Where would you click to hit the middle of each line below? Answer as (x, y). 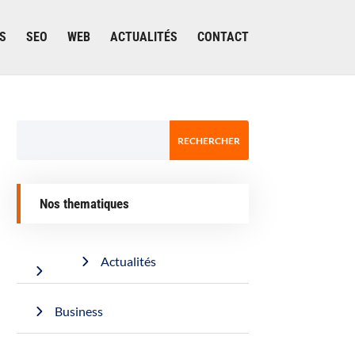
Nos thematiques (85, 204)
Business (79, 311)
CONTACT (223, 37)
